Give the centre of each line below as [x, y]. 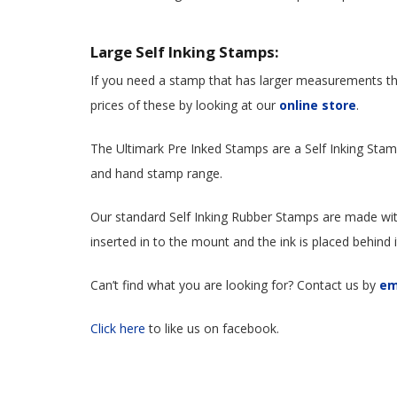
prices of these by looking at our [185, 105]
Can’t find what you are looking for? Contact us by [235, 285]
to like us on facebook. [212, 329]
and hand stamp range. [156, 174]
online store [318, 105]
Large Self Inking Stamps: [185, 52]
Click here [118, 329]
